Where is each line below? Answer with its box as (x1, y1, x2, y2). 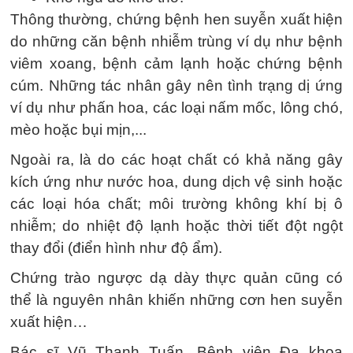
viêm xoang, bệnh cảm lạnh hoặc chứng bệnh (10, 55, 343, 72)
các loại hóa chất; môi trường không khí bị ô (10, 195, 343, 212)
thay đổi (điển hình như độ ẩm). (10, 240, 222, 256)
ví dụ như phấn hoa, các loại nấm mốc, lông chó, (10, 99, 343, 116)
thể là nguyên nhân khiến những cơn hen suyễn (10, 292, 343, 308)
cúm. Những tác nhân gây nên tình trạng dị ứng (10, 77, 343, 94)
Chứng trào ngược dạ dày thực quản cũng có (10, 269, 343, 286)
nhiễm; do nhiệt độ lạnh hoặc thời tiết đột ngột (10, 217, 343, 234)
